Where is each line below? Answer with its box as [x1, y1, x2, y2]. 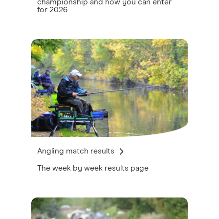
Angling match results [37, 147, 114, 155]
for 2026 [37, 6, 67, 14]
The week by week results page [37, 164, 149, 172]
